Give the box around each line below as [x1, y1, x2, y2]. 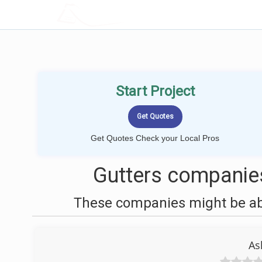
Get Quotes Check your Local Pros [91, 133, 219, 143]
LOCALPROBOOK [86, 8, 163, 20]
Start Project [115, 83, 195, 99]
